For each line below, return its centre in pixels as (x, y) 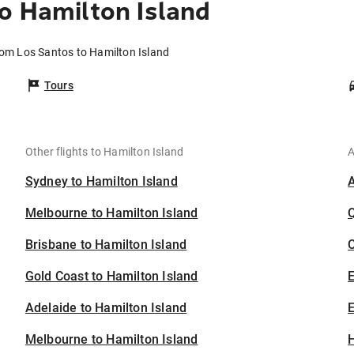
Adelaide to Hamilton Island (106, 308)
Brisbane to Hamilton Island (106, 245)
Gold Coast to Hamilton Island (111, 277)
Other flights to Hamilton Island (104, 152)
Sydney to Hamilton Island (101, 182)
